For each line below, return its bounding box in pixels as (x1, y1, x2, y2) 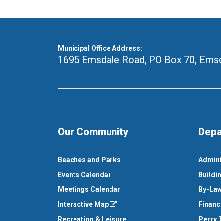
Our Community (58, 126, 128, 138)
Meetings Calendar (58, 185, 120, 194)
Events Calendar (58, 171, 111, 179)
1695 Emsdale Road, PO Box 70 (58, 54, 195, 66)
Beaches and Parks (58, 156, 121, 164)
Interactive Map (58, 200, 110, 209)
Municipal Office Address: (58, 44, 142, 53)
